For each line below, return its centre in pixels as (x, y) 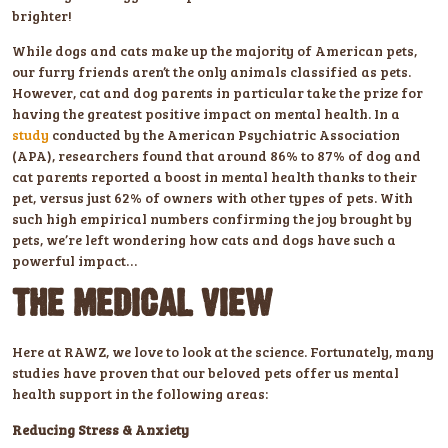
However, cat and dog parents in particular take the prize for (217, 92)
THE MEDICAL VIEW (142, 305)
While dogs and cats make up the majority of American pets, (214, 50)
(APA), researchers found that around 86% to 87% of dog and (216, 155)
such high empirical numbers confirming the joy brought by (212, 218)
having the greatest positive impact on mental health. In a (206, 113)
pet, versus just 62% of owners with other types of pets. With (212, 197)
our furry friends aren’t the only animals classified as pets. (211, 71)
